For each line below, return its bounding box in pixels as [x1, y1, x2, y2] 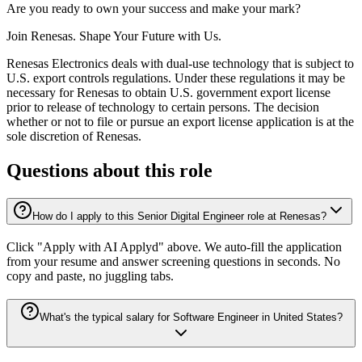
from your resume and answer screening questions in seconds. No [6, 254, 340, 268]
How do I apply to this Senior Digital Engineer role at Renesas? [32, 210, 326, 223]
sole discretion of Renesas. [6, 129, 141, 144]
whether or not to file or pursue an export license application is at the [6, 115, 354, 129]
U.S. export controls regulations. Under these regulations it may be [6, 71, 345, 86]
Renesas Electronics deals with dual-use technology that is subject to [6, 57, 354, 71]
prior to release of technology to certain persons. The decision [6, 100, 319, 115]
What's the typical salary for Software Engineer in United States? [39, 310, 343, 323]
